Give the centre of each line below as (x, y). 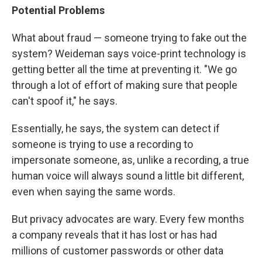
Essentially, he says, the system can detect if (116, 128)
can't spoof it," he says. (65, 101)
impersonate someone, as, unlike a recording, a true (130, 160)
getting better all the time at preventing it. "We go (124, 69)
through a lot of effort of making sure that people (125, 85)
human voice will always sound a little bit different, (128, 175)
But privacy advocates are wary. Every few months (128, 219)
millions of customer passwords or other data (118, 250)
